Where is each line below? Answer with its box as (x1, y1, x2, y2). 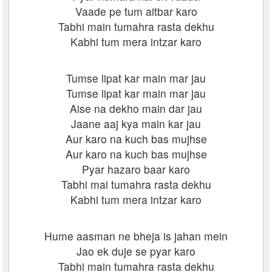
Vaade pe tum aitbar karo (75, 4, 197, 19)
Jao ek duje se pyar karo (76, 243, 195, 259)
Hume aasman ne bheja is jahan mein (44, 228, 228, 243)
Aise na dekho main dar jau (70, 101, 202, 116)
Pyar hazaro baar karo (82, 161, 190, 177)
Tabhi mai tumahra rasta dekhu (61, 177, 211, 192)
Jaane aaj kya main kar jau (71, 116, 201, 131)
